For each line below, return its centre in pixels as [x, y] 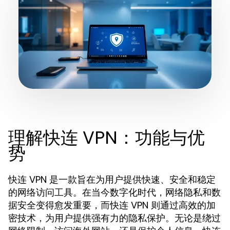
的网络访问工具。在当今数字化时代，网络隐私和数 [114, 192]
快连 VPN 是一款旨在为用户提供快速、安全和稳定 [112, 179]
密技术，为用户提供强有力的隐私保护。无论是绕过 [114, 218]
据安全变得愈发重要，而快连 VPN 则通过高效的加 [112, 205]
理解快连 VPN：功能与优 [107, 138]
